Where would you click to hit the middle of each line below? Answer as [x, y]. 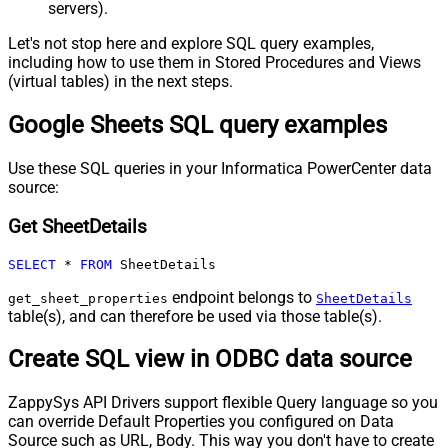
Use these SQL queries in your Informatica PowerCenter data [220, 169]
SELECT [32, 264]
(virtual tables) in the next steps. [120, 82]
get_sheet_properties [88, 298]
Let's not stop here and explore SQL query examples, [191, 44]
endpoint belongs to [242, 297]
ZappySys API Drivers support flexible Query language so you [223, 403]
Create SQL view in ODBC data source [210, 359]
